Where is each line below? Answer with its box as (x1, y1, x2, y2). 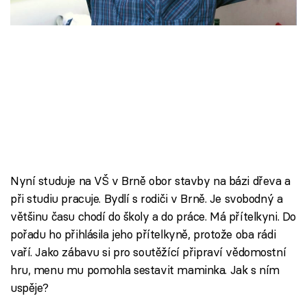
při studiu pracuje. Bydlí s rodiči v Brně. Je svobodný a (10, 191, 283, 206)
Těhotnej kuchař (21, 107, 123, 123)
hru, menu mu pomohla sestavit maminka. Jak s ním (10, 262, 280, 277)
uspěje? (10, 280, 49, 295)
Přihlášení (31, 182, 93, 199)
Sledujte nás (10, 235, 69, 249)
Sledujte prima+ (21, 140, 119, 157)
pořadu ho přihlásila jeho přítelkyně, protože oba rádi (10, 227, 276, 241)
